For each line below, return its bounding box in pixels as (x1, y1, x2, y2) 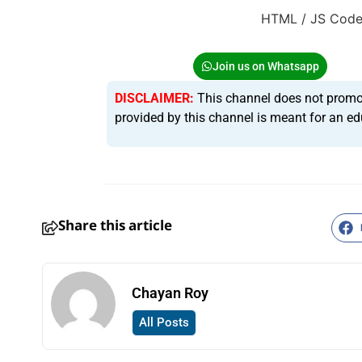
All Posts (139, 314, 189, 330)
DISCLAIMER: (114, 90, 194, 106)
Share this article (58, 217, 172, 237)
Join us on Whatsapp (212, 59, 319, 73)
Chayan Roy (132, 284, 208, 301)
